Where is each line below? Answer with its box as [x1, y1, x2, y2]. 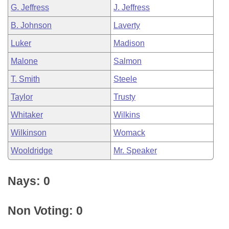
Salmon [113, 57, 142, 65]
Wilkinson [11, 128, 47, 137]
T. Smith [11, 75, 40, 83]
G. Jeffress [11, 3, 49, 12]
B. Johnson [11, 21, 52, 30]
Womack [113, 128, 145, 137]
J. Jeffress [113, 3, 150, 12]
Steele [113, 75, 137, 83]
